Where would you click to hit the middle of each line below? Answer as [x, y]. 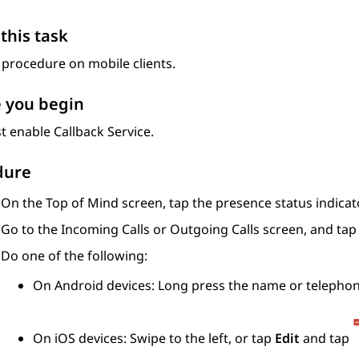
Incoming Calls [105, 230]
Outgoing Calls [215, 230]
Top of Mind [82, 203]
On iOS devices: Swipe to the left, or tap [154, 339]
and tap [326, 339]
